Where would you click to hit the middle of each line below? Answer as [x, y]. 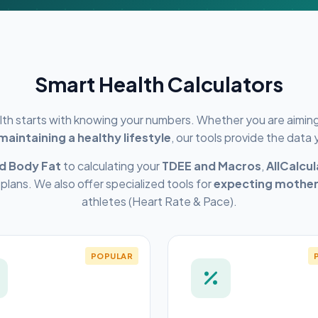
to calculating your [111, 166]
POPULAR [111, 256]
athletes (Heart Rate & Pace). [159, 201]
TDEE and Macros [212, 166]
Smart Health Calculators [159, 84]
